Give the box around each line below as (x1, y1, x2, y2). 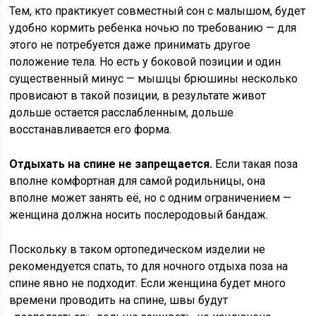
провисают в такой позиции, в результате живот (9, 89, 267, 102)
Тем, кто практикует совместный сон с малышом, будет (9, 4, 306, 18)
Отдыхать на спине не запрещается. (9, 157, 213, 171)
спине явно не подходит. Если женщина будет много (9, 276, 286, 290)
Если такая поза (212, 157, 298, 171)
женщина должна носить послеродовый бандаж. (9, 208, 269, 221)
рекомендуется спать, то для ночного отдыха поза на (9, 260, 288, 273)
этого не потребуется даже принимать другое (9, 38, 251, 51)
